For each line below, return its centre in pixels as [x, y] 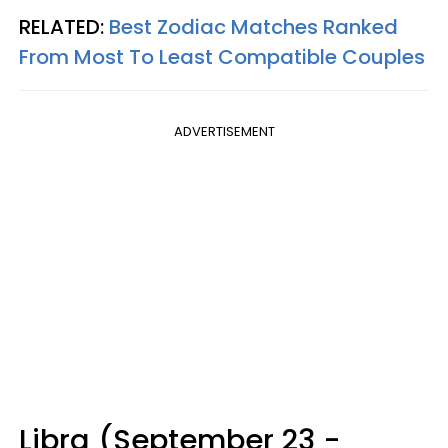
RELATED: [64, 26]
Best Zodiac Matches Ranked [253, 26]
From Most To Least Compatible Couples [222, 56]
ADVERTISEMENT [224, 131]
